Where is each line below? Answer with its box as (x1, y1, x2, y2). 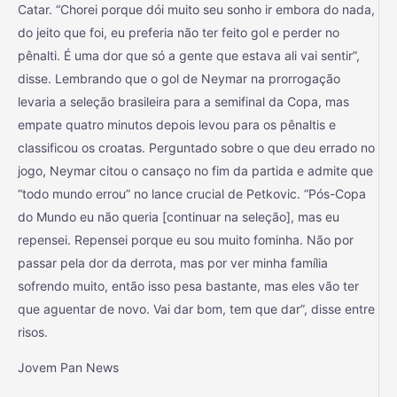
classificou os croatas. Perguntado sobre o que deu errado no (18, 139, 375, 155)
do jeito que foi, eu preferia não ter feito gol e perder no (18, 24, 339, 40)
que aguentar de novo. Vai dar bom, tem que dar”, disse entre (18, 300, 375, 316)
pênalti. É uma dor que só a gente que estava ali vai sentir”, (18, 47, 360, 63)
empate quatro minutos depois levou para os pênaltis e (18, 116, 336, 132)
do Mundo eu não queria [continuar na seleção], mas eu (18, 208, 339, 224)
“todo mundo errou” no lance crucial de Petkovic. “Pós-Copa (18, 185, 366, 201)
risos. (18, 323, 48, 339)
